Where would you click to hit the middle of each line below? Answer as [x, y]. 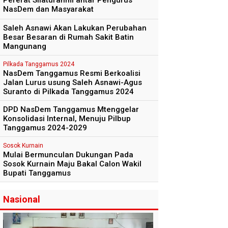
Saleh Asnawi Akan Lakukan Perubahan [75, 28]
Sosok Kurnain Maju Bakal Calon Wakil [72, 164]
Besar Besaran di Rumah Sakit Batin [68, 37]
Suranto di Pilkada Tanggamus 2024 [68, 92]
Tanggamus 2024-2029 [45, 128]
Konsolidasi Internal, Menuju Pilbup [67, 119]
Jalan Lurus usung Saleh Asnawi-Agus [73, 83]
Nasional [22, 199]
